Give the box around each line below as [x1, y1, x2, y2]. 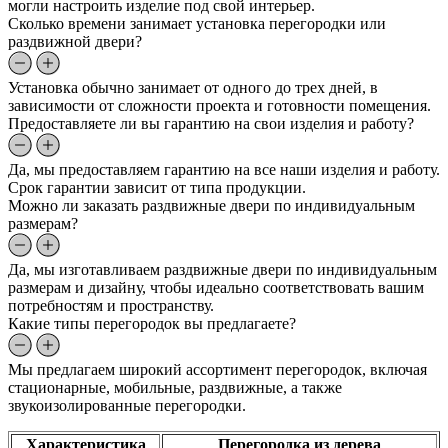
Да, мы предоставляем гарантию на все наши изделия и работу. [8, 161, 440, 179]
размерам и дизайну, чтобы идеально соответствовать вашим [8, 279, 424, 297]
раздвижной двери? [8, 33, 142, 51]
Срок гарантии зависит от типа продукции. [8, 179, 306, 197]
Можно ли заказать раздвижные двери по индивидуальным [8, 197, 415, 215]
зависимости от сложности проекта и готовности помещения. [8, 97, 431, 115]
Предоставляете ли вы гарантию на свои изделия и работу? [8, 115, 414, 133]
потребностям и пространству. [8, 297, 214, 315]
